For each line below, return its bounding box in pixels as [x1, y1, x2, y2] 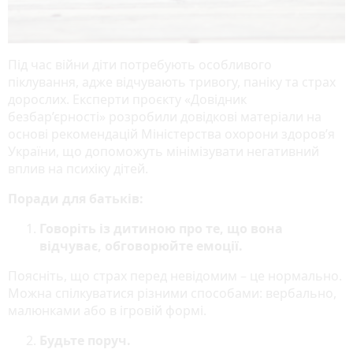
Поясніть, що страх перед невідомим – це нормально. [8, 266, 342, 284]
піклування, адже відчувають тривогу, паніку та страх [8, 72, 336, 91]
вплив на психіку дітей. [8, 159, 148, 177]
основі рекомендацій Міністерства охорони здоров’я [8, 124, 335, 143]
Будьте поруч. [39, 331, 134, 349]
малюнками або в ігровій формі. [8, 301, 206, 319]
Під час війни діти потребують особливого [8, 55, 272, 73]
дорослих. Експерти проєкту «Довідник [8, 90, 247, 108]
